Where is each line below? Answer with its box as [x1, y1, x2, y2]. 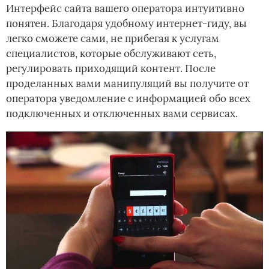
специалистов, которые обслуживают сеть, [6, 47, 216, 61]
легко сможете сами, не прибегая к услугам [6, 32, 219, 46]
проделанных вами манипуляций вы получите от [6, 77, 249, 91]
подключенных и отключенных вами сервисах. [6, 107, 238, 121]
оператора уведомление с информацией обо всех [6, 92, 250, 106]
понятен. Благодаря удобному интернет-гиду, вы [6, 17, 247, 31]
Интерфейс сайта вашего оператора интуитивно [6, 2, 244, 16]
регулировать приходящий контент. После [6, 62, 216, 76]
